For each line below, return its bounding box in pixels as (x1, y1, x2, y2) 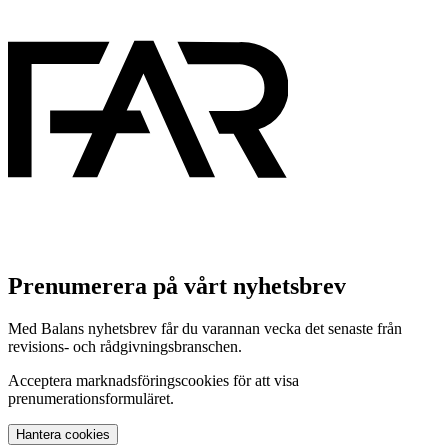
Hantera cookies (65, 426, 110, 442)
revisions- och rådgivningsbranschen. (8, 337, 242, 355)
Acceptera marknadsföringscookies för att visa (8, 371, 299, 389)
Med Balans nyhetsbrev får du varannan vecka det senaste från (8, 319, 402, 337)
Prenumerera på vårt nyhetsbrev (8, 272, 346, 299)
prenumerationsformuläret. (8, 389, 174, 407)
